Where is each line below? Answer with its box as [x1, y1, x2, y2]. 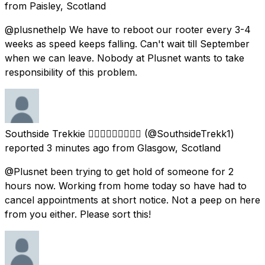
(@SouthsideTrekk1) [144, 127, 234, 140]
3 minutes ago [47, 141, 109, 154]
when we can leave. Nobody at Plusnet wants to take [5, 51, 244, 64]
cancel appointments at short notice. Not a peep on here [5, 193, 260, 206]
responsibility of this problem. [5, 66, 137, 78]
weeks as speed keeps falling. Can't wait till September [5, 37, 250, 50]
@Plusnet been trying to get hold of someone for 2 [5, 165, 234, 177]
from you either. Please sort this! [5, 208, 151, 220]
